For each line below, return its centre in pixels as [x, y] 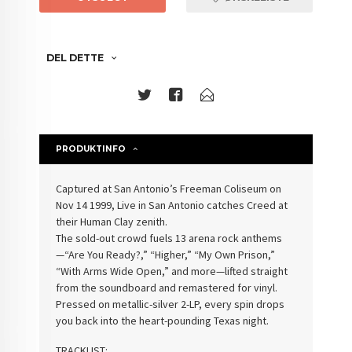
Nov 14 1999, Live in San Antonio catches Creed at [172, 205]
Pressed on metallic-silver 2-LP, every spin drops [170, 304]
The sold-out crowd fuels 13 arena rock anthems [169, 238]
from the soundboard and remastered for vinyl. [167, 287]
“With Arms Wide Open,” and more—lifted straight [172, 271]
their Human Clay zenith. [112, 221]
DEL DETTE [75, 57]
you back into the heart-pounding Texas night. [163, 320]
